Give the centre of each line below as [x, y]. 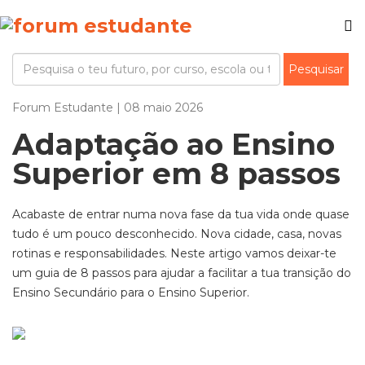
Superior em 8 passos [176, 174]
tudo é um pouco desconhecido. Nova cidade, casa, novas [177, 234]
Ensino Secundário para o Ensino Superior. [131, 292]
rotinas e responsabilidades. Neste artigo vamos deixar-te [174, 253]
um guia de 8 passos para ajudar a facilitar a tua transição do [182, 273]
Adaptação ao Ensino [174, 144]
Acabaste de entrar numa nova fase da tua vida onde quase [181, 214]
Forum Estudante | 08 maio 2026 [108, 108]
